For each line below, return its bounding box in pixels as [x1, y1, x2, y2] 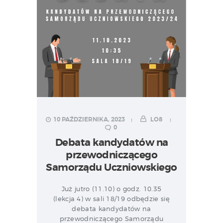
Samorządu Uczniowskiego [46, 161, 177, 174]
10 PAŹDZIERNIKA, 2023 [53, 115, 125, 124]
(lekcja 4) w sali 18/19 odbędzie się [53, 195, 170, 203]
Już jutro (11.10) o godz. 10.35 [61, 185, 162, 193]
